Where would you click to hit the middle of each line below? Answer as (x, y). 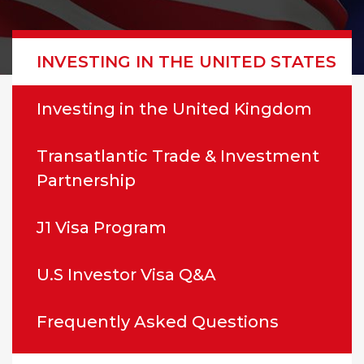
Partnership (86, 180)
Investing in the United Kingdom (174, 109)
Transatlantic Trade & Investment (178, 156)
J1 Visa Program (102, 227)
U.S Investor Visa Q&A (126, 275)
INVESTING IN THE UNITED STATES (186, 62)
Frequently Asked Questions (158, 322)
